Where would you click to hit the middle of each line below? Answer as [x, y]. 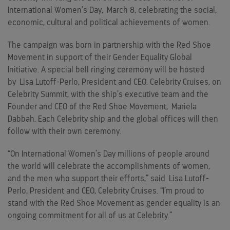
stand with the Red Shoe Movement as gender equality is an [114, 203]
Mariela [184, 107]
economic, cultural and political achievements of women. [109, 23]
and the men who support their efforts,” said [88, 179]
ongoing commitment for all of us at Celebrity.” [90, 216]
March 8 [121, 10]
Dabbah [21, 119]
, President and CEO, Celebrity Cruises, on [150, 82]
